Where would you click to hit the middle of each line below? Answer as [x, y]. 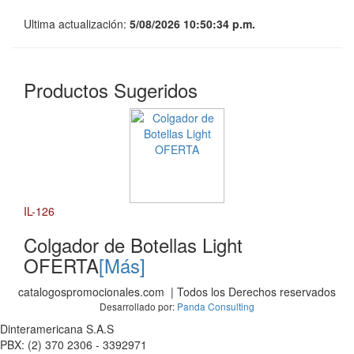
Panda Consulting [216, 307]
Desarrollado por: [138, 307]
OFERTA [61, 265]
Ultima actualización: [77, 24]
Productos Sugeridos [111, 90]
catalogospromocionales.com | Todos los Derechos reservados [177, 292]
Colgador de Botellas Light [133, 245]
